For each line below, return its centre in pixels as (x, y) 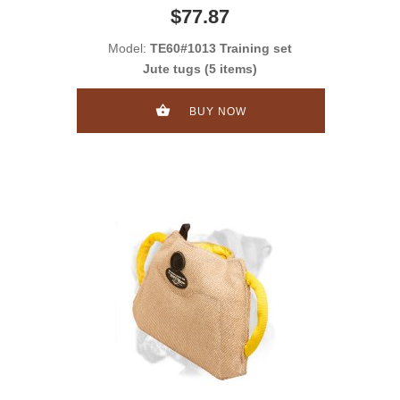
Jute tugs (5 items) (200, 69)
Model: (129, 49)
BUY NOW (217, 111)
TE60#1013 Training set (221, 49)
